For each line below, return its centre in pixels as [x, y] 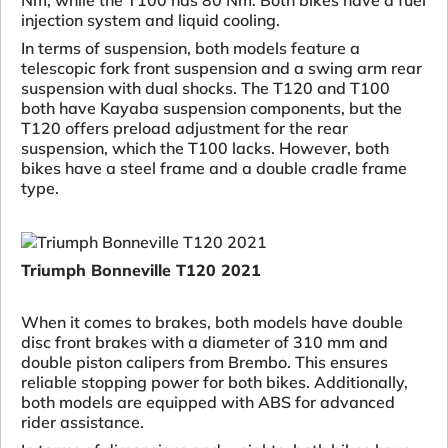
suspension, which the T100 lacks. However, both [205, 148]
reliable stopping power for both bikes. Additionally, [214, 382]
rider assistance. [82, 422]
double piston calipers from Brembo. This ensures [204, 362]
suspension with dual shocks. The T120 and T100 [205, 88]
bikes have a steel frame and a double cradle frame [214, 168]
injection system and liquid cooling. [150, 20]
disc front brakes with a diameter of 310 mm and [204, 342]
